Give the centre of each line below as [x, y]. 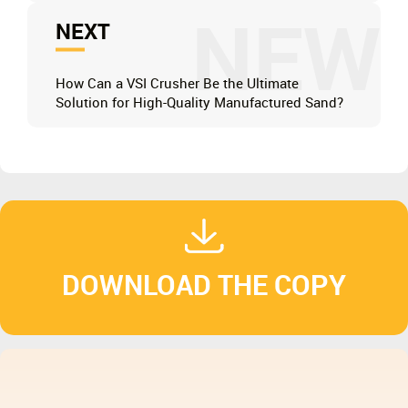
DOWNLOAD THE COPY [204, 287]
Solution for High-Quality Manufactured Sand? [200, 103]
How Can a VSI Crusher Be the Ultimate [178, 84]
